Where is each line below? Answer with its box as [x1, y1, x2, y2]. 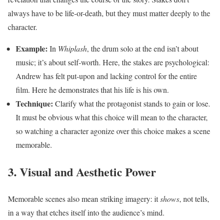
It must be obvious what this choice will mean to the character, [16, 112, 208, 123]
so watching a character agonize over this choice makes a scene [16, 126, 210, 137]
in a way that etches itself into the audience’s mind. [8, 207, 165, 218]
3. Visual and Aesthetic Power [8, 163, 156, 181]
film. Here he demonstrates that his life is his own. [16, 84, 169, 95]
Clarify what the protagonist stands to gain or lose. [53, 98, 210, 109]
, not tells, [179, 193, 209, 204]
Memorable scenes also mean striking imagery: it [8, 193, 160, 204]
